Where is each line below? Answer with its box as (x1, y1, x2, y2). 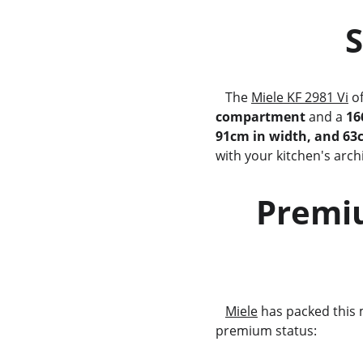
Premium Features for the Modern (215, 190, 256, 234)
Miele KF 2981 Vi (250, 88, 348, 106)
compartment (215, 108, 305, 126)
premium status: (215, 322, 317, 340)
